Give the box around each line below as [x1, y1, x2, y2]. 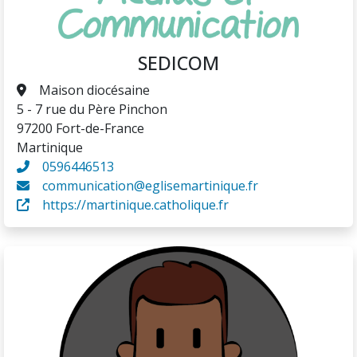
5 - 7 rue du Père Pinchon [17, 100, 167, 119]
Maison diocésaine [39, 81, 150, 100]
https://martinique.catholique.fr [42, 196, 229, 214]
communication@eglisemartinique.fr [42, 177, 258, 195]
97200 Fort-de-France [17, 120, 144, 138]
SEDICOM [138, 50, 219, 76]
